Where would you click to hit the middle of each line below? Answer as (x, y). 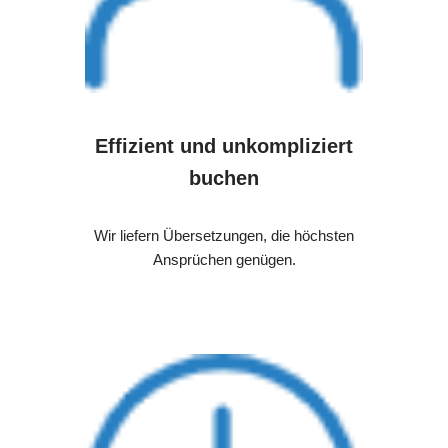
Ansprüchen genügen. (224, 260)
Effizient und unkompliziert (224, 146)
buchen (224, 178)
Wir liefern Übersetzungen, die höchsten (224, 236)
